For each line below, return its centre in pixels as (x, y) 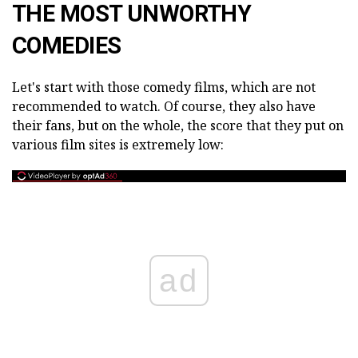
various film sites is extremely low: (118, 145)
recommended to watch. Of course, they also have (164, 106)
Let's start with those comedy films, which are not (164, 87)
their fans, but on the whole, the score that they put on (178, 125)
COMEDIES (67, 46)
